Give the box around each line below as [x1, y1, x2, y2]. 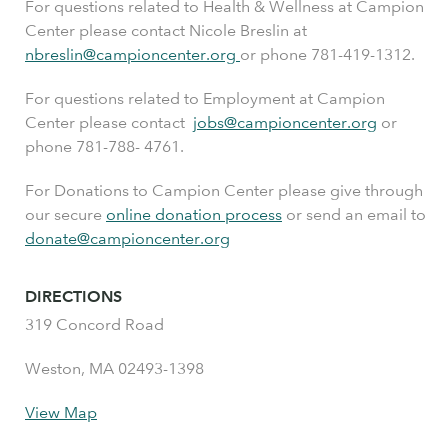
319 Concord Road [25, 315, 164, 334]
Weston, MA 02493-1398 [25, 359, 204, 378]
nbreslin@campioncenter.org [25, 45, 240, 64]
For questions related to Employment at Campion [25, 89, 385, 108]
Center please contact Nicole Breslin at [25, 21, 307, 40]
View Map [25, 403, 97, 422]
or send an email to [282, 205, 426, 224]
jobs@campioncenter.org [193, 113, 377, 132]
